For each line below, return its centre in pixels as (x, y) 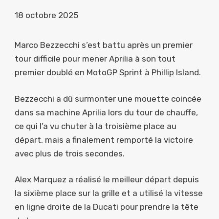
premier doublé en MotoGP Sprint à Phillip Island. (108, 73)
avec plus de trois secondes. (70, 153)
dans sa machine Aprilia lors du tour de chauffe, (106, 112)
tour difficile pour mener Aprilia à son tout (95, 59)
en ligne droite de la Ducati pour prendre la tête (107, 207)
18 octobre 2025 (46, 15)
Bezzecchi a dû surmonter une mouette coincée (108, 99)
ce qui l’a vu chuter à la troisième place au (96, 126)
